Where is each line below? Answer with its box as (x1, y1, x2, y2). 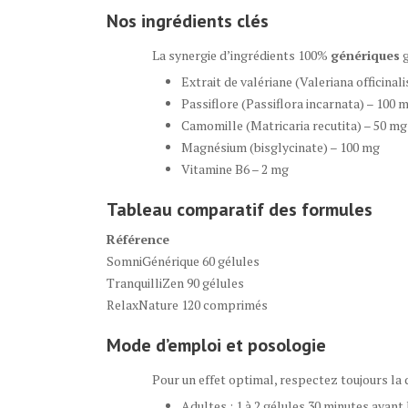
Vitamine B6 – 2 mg (181, 160, 289, 178)
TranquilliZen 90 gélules (107, 274, 244, 291)
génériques (331, 46, 400, 64)
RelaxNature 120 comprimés (107, 296, 268, 313)
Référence (107, 230, 169, 248)
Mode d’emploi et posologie (107, 333, 326, 357)
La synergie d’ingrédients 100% (152, 46, 331, 64)
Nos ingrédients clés (107, 9, 269, 33)
